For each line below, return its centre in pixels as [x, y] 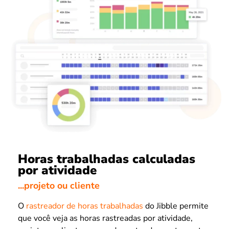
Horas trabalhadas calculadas [107, 159]
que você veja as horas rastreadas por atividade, [105, 219]
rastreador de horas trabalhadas [85, 206]
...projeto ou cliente [59, 186]
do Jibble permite [176, 206]
